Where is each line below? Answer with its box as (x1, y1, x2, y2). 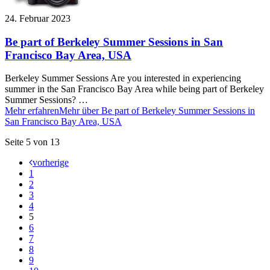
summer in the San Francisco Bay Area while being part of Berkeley (5, 84, 264, 95)
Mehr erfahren (5, 105, 59, 116)
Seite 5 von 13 (5, 137, 60, 148)
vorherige (33, 157, 69, 168)
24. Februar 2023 (5, 13, 71, 24)
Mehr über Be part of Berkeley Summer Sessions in (59, 105, 255, 116)
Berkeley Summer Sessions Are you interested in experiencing (5, 73, 241, 84)
